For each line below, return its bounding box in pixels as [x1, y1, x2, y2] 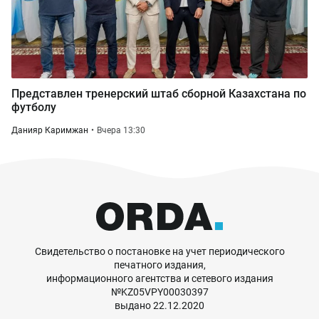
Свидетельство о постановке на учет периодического [34, 245, 285, 257]
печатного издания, [113, 258, 206, 271]
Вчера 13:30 [97, 125, 145, 135]
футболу [11, 100, 56, 114]
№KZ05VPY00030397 [110, 286, 209, 298]
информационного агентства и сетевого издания [46, 272, 273, 284]
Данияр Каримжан [11, 125, 88, 135]
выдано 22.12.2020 [115, 299, 204, 311]
